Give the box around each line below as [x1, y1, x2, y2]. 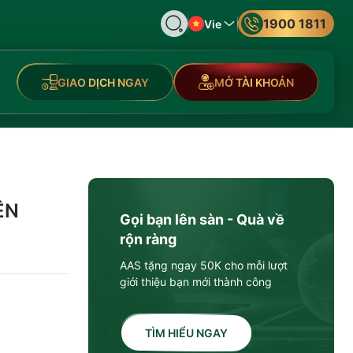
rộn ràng [120, 231, 177, 247]
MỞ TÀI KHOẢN [214, 75, 294, 89]
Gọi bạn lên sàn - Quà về [120, 211, 285, 228]
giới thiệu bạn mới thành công [120, 275, 273, 288]
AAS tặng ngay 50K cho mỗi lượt [120, 258, 288, 272]
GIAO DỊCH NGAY [57, 75, 149, 89]
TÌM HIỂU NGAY [144, 325, 228, 340]
